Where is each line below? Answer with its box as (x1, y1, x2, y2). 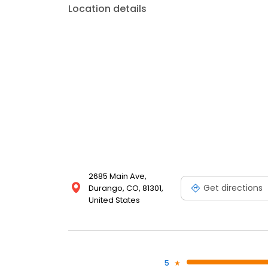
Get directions (203, 181, 263, 194)
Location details (68, 2, 147, 16)
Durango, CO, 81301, (89, 182, 163, 194)
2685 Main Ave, (89, 170, 147, 182)
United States (89, 194, 140, 206)
